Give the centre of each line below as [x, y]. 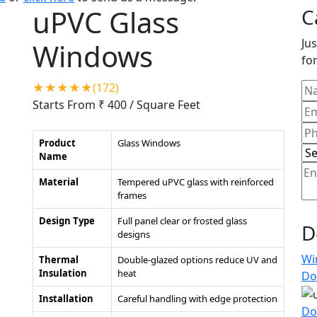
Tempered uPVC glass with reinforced [196, 182]
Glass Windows [149, 143]
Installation [66, 299]
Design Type [67, 221]
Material [59, 182]
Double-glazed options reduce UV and [197, 260]
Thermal [59, 260]
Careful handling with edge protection [197, 299]
